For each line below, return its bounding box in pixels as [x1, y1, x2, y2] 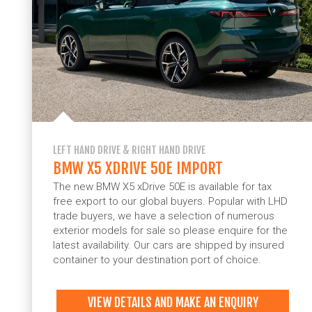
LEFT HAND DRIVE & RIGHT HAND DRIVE [53, 143, 205, 157]
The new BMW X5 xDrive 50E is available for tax [53, 180, 272, 193]
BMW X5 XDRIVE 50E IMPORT [53, 157, 223, 178]
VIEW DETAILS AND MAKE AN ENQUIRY [87, 295, 258, 311]
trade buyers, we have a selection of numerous [53, 209, 274, 222]
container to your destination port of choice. [53, 253, 264, 266]
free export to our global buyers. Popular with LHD [53, 194, 288, 208]
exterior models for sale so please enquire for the [53, 224, 288, 237]
